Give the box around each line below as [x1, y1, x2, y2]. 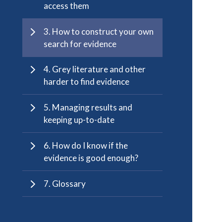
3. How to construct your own [44, 26, 154, 37]
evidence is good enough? [44, 152, 139, 163]
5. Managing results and [44, 102, 133, 113]
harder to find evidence [44, 76, 130, 87]
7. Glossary [44, 178, 86, 189]
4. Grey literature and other [44, 64, 146, 75]
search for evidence [44, 38, 117, 49]
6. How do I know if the [44, 140, 128, 151]
